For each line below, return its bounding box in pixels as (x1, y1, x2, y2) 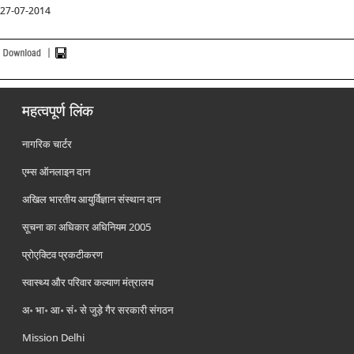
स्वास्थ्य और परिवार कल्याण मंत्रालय (22, 275, 154, 289)
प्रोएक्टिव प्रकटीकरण (22, 247, 104, 262)
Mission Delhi (22, 330, 85, 345)
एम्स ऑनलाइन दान (22, 164, 91, 179)
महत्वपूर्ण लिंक (22, 100, 94, 121)
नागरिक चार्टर (22, 137, 73, 151)
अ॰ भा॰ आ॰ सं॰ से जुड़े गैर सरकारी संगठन (22, 303, 174, 317)
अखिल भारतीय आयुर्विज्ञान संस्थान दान (22, 192, 161, 206)
